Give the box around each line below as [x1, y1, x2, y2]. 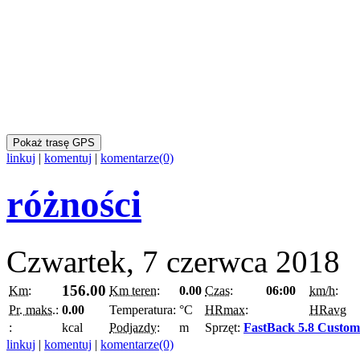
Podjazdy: [109, 320, 160, 334]
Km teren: [109, 283, 160, 297]
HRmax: [205, 302, 248, 317]
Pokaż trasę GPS [13, 137, 95, 149]
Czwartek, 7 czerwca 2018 [6, 243, 340, 279]
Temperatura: [109, 302, 176, 317]
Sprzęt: [205, 320, 243, 334]
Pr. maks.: [9, 302, 59, 317]
